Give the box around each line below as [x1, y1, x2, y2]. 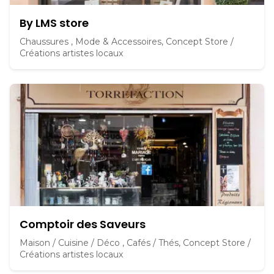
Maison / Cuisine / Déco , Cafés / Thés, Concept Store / [20, 237, 251, 248]
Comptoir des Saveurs [20, 217, 146, 232]
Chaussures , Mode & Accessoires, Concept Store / [20, 36, 234, 47]
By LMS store [20, 15, 89, 31]
